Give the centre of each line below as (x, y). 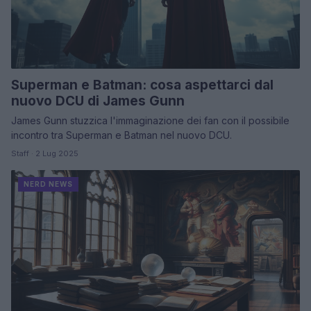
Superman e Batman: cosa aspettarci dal (142, 85)
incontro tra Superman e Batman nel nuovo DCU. (121, 135)
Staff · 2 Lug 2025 (45, 153)
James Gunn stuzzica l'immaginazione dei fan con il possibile (150, 120)
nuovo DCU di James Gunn (98, 101)
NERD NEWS (48, 184)
